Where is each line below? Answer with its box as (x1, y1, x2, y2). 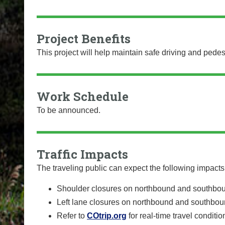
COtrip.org (87, 211, 127, 220)
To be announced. (37, 106, 100, 115)
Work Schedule (37, 88, 129, 105)
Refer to (57, 211, 85, 220)
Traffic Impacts (37, 146, 128, 163)
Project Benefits (37, 31, 131, 47)
